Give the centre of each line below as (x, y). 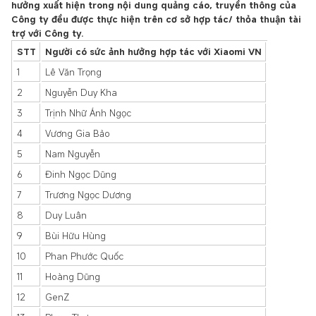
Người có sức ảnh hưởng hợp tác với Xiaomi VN (153, 51)
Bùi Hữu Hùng (75, 236)
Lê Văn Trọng (73, 72)
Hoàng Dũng (73, 276)
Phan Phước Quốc (84, 256)
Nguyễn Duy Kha (81, 92)
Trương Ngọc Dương (88, 195)
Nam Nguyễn (73, 154)
